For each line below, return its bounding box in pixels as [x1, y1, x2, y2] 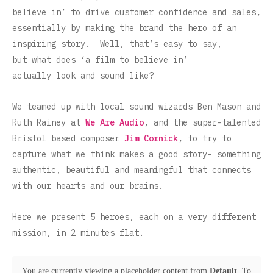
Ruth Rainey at [12, 117, 85, 129]
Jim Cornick [124, 133, 178, 144]
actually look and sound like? [12, 70, 154, 82]
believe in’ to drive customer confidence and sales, [12, 7, 261, 18]
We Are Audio [85, 117, 144, 129]
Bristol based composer [12, 133, 124, 144]
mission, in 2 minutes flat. [12, 227, 144, 239]
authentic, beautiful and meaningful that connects [12, 165, 251, 176]
